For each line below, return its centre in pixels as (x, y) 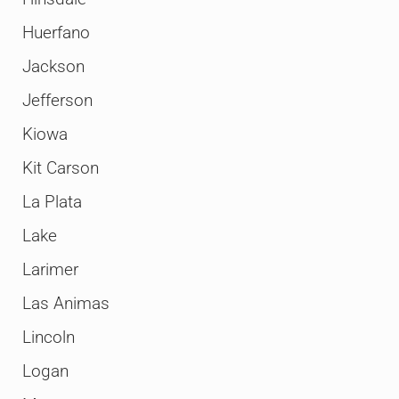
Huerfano (56, 33)
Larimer (50, 269)
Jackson (53, 66)
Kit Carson (60, 168)
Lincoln (48, 337)
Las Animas (65, 303)
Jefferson (57, 100)
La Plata (52, 202)
